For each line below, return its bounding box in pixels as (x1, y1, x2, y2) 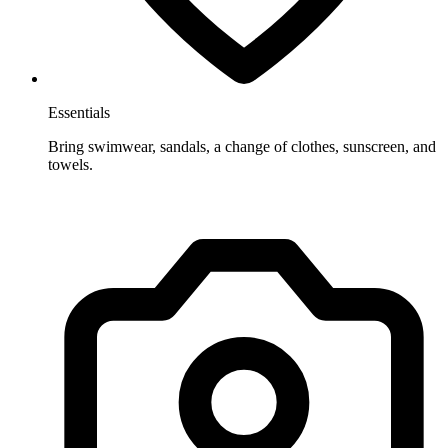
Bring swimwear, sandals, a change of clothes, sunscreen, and (48, 138, 436, 156)
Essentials (48, 104, 110, 122)
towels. (48, 156, 93, 174)
